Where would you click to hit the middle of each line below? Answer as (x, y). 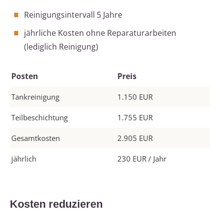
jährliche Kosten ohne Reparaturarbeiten (100, 33)
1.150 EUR (135, 97)
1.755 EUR (135, 118)
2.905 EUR (135, 138)
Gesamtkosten (36, 138)
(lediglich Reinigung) (61, 47)
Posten (25, 76)
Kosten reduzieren (56, 204)
